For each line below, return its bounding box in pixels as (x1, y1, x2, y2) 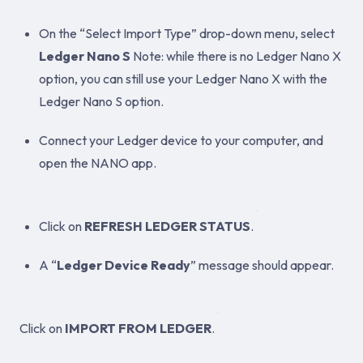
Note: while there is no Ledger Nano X (130, 48, 341, 64)
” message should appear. (190, 257, 334, 273)
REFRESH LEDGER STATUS (84, 218, 250, 234)
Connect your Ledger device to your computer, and (39, 132, 323, 148)
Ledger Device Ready (57, 257, 190, 273)
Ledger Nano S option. (39, 93, 164, 109)
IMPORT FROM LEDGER (65, 320, 211, 336)
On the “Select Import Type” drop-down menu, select (39, 25, 335, 41)
